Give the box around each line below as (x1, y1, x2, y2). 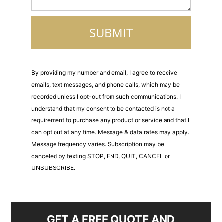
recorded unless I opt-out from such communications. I (31, 93, 181, 101)
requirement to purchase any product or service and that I (31, 116, 189, 124)
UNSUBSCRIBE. (31, 164, 75, 172)
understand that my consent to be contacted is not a (31, 105, 175, 112)
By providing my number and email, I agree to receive (31, 69, 177, 77)
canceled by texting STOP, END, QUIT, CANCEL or (31, 152, 170, 160)
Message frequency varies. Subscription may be (31, 140, 164, 148)
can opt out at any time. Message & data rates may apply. (31, 128, 189, 136)
